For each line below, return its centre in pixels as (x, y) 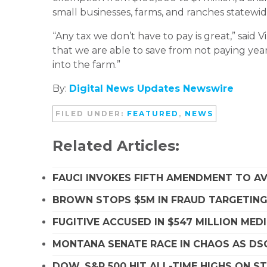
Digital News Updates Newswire (151, 88)
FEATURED (153, 113)
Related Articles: (116, 145)
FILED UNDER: (91, 113)
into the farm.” (86, 64)
